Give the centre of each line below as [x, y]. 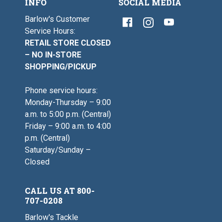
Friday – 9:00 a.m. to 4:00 [68, 126]
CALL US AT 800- [60, 191]
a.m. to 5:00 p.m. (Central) [68, 114]
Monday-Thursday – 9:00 [68, 103]
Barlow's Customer [57, 19]
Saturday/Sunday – [58, 150]
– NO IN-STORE [53, 55]
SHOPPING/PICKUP [61, 67]
